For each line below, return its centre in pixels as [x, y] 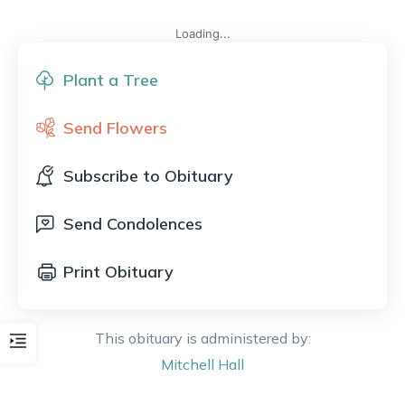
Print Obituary [118, 272]
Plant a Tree [111, 80]
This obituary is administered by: [202, 338]
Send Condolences [133, 224]
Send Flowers [115, 128]
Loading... [202, 33]
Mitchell [188, 364]
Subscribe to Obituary [148, 176]
